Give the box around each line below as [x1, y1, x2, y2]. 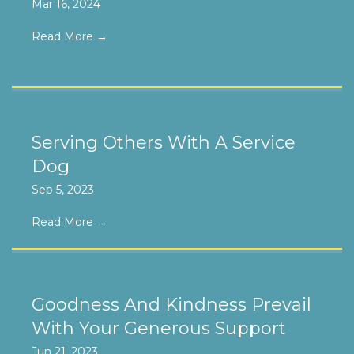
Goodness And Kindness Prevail [32, 294, 311, 316]
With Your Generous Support [32, 318, 286, 340]
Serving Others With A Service [32, 132, 296, 154]
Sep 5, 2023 [32, 183, 94, 198]
